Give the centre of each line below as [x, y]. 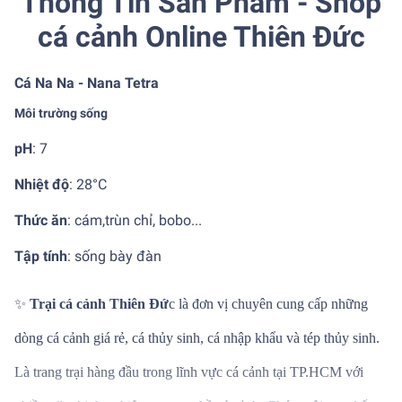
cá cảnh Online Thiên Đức [201, 37]
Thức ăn [41, 221]
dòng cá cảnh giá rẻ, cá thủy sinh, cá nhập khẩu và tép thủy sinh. [197, 338]
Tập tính [41, 257]
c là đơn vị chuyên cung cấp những [268, 304]
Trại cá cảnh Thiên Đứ [99, 304]
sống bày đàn [120, 257]
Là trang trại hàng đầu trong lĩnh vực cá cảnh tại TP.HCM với [189, 372]
